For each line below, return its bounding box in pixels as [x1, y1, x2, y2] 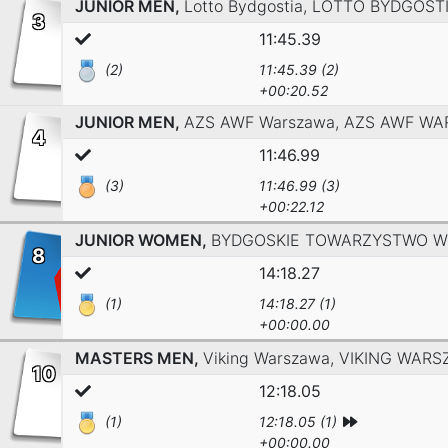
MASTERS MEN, [75, 348, 203, 368]
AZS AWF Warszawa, [184, 112, 344, 132]
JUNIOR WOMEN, [75, 230, 211, 250]
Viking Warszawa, [203, 348, 339, 368]
